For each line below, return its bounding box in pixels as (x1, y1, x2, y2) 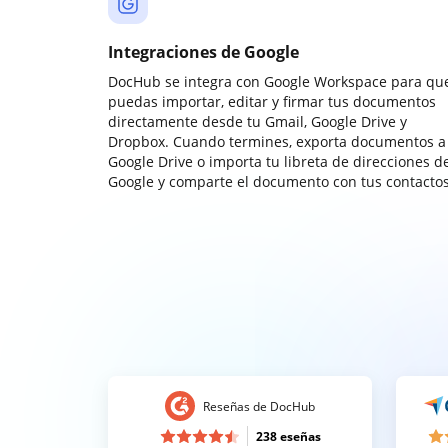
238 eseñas (255, 428, 321, 445)
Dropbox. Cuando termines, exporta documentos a (108, 132, 446, 151)
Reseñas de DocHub (203, 398, 315, 415)
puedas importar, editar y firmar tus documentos (108, 92, 436, 111)
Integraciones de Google (108, 41, 299, 63)
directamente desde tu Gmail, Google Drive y (108, 112, 407, 131)
